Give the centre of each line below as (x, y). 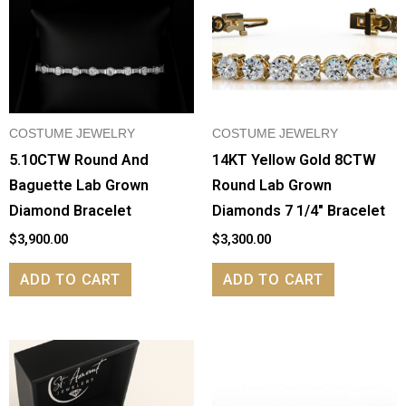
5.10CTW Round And (79, 160)
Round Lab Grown (272, 185)
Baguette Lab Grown (79, 185)
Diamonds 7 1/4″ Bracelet (299, 211)
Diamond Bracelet (70, 211)
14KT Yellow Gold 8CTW (294, 160)
